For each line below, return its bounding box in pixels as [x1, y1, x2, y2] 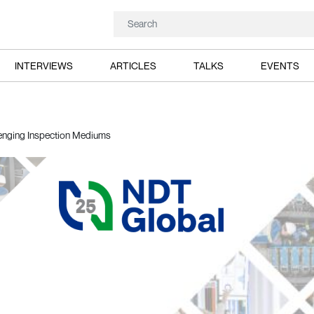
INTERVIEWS [14, 59, 73, 71]
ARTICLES [109, 59, 156, 71]
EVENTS [261, 59, 300, 71]
